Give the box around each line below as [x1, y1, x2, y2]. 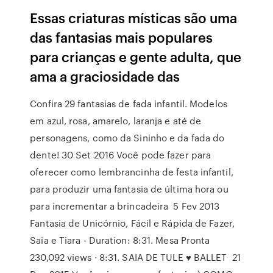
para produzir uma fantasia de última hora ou [30, 182, 229, 196]
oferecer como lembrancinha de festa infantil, [30, 165, 233, 179]
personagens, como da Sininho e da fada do [30, 131, 225, 144]
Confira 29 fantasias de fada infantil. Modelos [30, 97, 227, 110]
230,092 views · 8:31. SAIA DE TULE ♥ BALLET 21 [30, 250, 241, 264]
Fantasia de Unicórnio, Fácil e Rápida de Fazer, [30, 216, 235, 230]
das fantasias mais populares [30, 27, 213, 46]
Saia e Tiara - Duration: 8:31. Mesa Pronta [30, 233, 210, 247]
